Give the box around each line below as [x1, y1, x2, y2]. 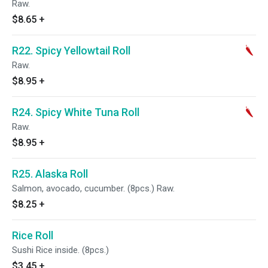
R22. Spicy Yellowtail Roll [12, 44, 130, 57]
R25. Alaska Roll [12, 167, 88, 180]
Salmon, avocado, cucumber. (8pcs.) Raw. [12, 183, 175, 194]
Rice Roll [12, 229, 53, 242]
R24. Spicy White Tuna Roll [12, 106, 139, 118]
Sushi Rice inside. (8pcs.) [12, 245, 109, 255]
